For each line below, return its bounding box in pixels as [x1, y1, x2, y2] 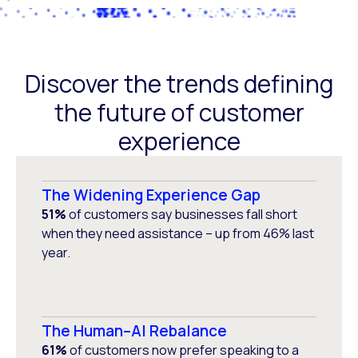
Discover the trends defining [24, 67, 334, 100]
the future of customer [54, 96, 304, 129]
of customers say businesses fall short [66, 205, 297, 223]
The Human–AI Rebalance [42, 320, 227, 341]
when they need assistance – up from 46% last [42, 225, 314, 242]
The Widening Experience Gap [42, 185, 261, 205]
